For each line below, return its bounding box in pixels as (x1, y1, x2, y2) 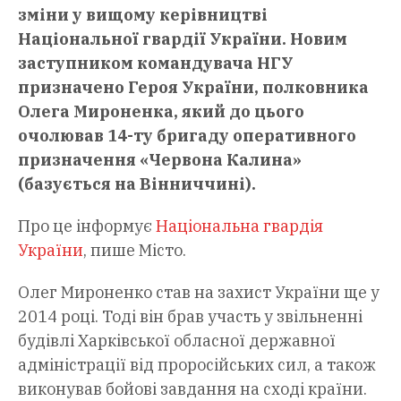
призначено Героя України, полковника (18, 76, 369, 98)
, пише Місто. (83, 239, 186, 260)
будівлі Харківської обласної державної (18, 329, 336, 351)
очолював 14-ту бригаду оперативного (18, 124, 356, 146)
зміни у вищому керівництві (18, 4, 268, 25)
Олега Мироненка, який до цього (18, 100, 304, 122)
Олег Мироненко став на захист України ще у (18, 281, 380, 303)
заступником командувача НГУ (18, 52, 294, 73)
